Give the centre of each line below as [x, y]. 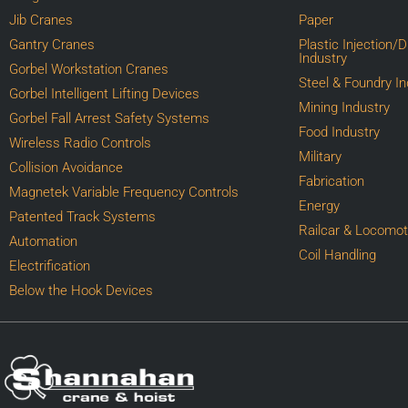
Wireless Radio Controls [80, 143]
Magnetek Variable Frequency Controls [124, 192]
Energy [320, 205]
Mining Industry [345, 107]
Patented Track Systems [82, 216]
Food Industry [340, 132]
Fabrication [332, 181]
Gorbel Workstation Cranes [89, 69]
